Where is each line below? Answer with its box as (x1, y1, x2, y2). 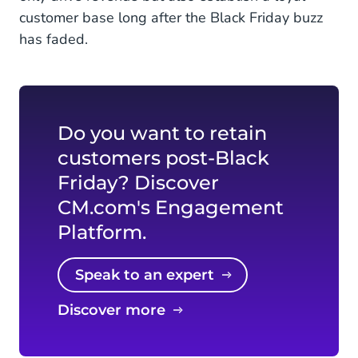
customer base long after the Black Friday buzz (19, 8, 323, 27)
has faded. (19, 30, 88, 49)
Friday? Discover (58, 171, 219, 194)
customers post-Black (58, 146, 269, 169)
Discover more (70, 301, 165, 319)
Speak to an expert (84, 266, 214, 284)
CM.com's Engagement (58, 196, 284, 219)
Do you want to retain (58, 121, 267, 145)
